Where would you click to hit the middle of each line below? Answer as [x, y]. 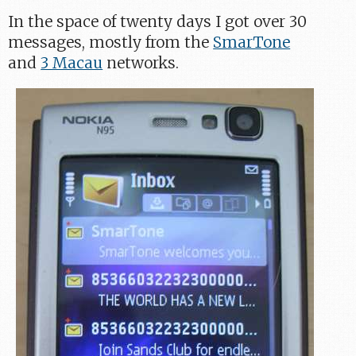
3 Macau [72, 63]
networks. [141, 63]
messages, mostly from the [111, 43]
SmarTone [252, 43]
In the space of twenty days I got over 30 [158, 22]
